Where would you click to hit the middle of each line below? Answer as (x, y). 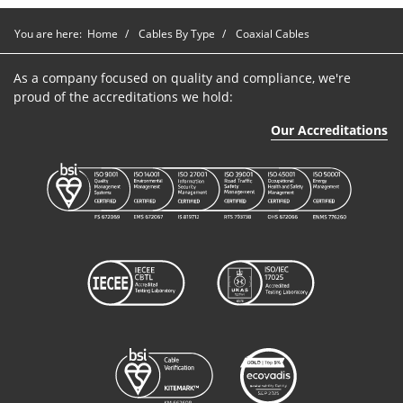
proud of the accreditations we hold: (123, 97)
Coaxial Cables (273, 34)
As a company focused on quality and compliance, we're (182, 78)
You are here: (51, 34)
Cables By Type (177, 34)
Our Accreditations (329, 130)
